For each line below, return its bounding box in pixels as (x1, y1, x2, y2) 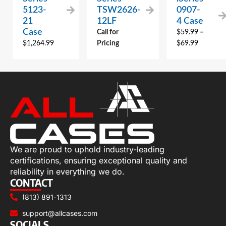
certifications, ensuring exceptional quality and (10, 155, 187, 165)
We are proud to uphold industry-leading (10, 144, 164, 154)
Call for (96, 29, 119, 36)
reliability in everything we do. (10, 166, 125, 177)
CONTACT (10, 176, 53, 189)
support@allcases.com (22, 208, 97, 217)
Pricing (96, 40, 119, 47)
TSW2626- (96, 6, 141, 15)
